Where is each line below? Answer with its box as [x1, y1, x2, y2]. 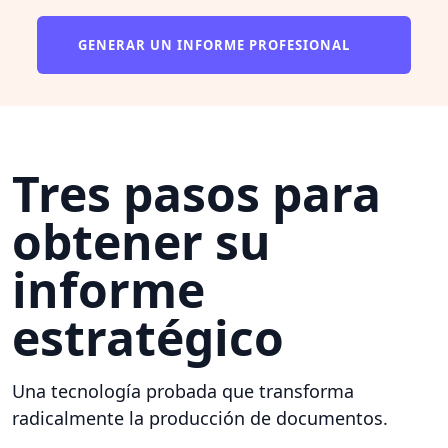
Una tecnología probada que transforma [12, 378, 354, 403]
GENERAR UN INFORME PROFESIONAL [78, 35, 354, 54]
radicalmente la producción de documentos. [12, 405, 388, 430]
